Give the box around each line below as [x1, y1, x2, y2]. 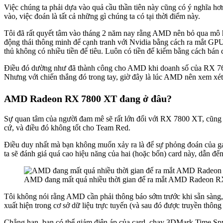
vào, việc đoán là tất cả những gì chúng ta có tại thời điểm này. [4, 11, 200, 20]
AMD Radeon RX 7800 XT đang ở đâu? [4, 93, 172, 104]
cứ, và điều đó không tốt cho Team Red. [4, 123, 130, 132]
